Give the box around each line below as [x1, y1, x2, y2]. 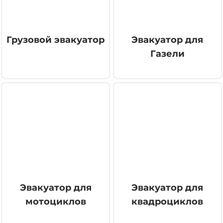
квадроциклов [131, 196, 204, 207]
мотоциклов [25, 196, 86, 207]
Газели [150, 48, 185, 59]
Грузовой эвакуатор [6, 34, 105, 45]
